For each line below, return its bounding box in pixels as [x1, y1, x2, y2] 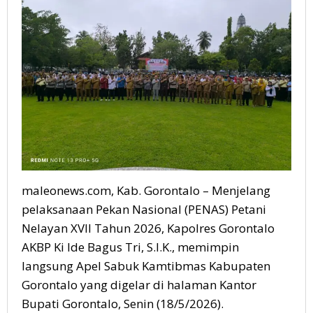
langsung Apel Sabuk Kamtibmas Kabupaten [22, 258, 270, 275]
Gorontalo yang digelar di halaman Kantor [22, 277, 256, 293]
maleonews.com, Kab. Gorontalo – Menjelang [22, 182, 270, 199]
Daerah [180, 27, 217, 41]
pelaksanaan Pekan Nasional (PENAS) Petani [22, 201, 266, 218]
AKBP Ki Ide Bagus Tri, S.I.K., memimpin [22, 239, 239, 256]
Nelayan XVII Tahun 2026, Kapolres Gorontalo [22, 220, 275, 237]
